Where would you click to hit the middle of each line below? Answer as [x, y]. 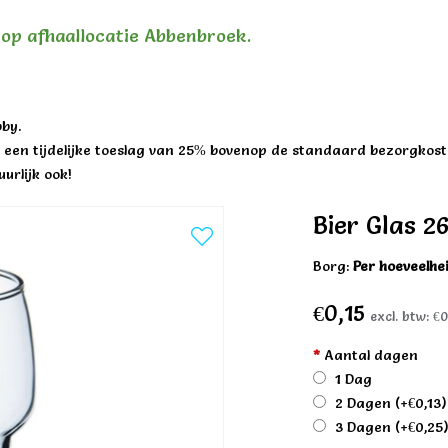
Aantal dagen [369, 354]
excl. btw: [402, 315]
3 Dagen [363, 426]
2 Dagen [363, 402]
